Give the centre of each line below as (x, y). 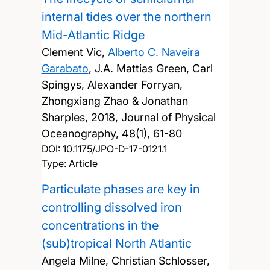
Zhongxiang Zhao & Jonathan (115, 101)
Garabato (65, 68)
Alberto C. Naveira (154, 52)
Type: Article (69, 163)
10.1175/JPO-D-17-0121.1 (115, 149)
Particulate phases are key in (121, 189)
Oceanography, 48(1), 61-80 (111, 133)
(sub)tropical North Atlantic (116, 243)
